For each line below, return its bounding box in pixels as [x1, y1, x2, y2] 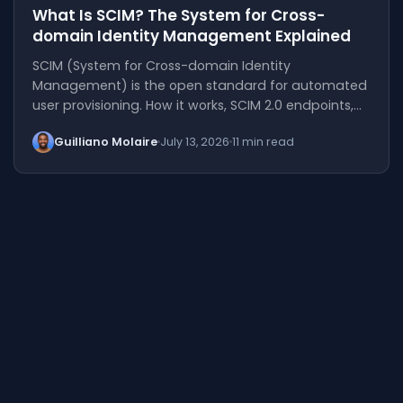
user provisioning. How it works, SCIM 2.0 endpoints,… [32, 95, 363, 114]
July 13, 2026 [160, 133, 230, 149]
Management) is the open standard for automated [32, 76, 368, 94]
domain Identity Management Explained [32, 24, 352, 47]
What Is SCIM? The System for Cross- [32, 4, 326, 26]
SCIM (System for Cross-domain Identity [32, 56, 291, 75]
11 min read [232, 133, 295, 149]
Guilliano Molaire [54, 133, 158, 149]
